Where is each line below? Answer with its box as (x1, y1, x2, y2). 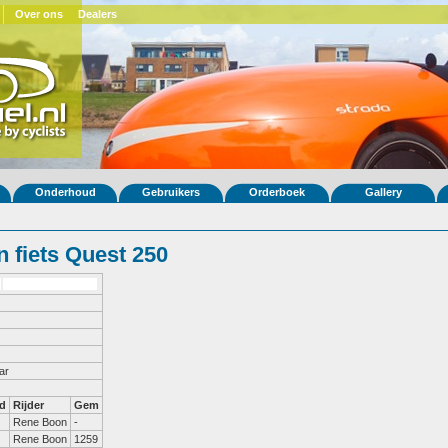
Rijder (13, 399, 44, 411)
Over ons (15, 8, 63, 20)
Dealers (78, 8, 117, 20)
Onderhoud (34, 186, 96, 198)
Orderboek (249, 186, 305, 198)
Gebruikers (142, 186, 200, 198)
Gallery (364, 186, 402, 198)
